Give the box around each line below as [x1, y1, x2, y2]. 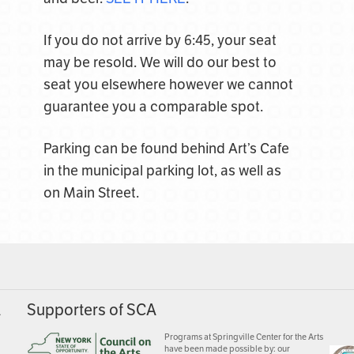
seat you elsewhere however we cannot [43, 76, 293, 93]
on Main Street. [43, 184, 139, 201]
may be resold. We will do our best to [43, 54, 277, 71]
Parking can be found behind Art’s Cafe [43, 140, 289, 157]
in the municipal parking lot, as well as [43, 162, 281, 179]
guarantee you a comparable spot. [43, 98, 263, 115]
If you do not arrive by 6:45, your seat [43, 32, 277, 49]
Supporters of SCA [27, 300, 157, 320]
